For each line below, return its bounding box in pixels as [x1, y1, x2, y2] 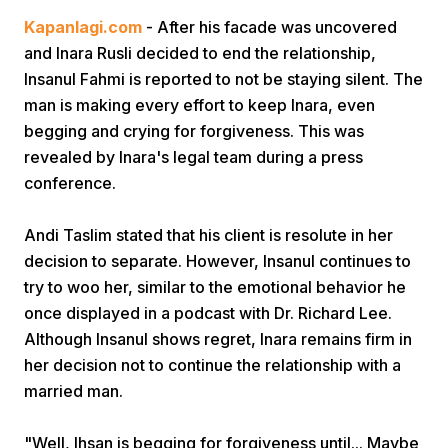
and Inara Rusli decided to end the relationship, [24, 43, 376, 63]
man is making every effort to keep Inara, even [24, 95, 375, 115]
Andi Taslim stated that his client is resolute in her [24, 225, 393, 245]
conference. [24, 173, 116, 193]
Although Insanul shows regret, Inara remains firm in [24, 329, 412, 349]
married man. [24, 381, 123, 401]
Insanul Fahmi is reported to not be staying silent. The [24, 69, 423, 89]
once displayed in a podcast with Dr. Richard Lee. [24, 303, 392, 323]
